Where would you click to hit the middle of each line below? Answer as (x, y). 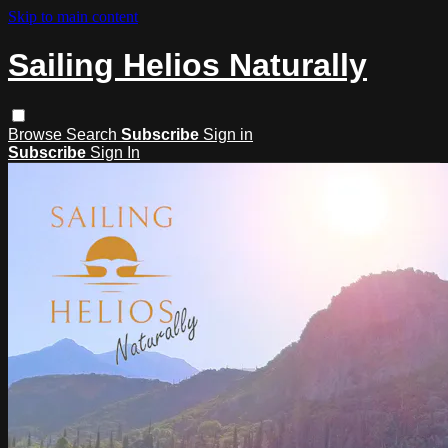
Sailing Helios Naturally (187, 65)
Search (93, 134)
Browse (37, 134)
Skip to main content (73, 16)
